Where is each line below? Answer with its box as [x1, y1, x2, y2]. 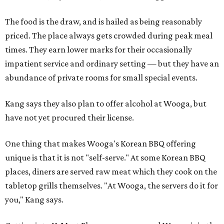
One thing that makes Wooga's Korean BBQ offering [5, 138, 196, 149]
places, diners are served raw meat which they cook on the [5, 166, 217, 177]
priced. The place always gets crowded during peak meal [5, 30, 212, 41]
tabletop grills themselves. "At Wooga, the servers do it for [5, 180, 218, 191]
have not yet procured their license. [5, 112, 134, 123]
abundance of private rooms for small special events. [5, 72, 197, 83]
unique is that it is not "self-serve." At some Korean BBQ [5, 152, 205, 163]
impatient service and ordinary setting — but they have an [5, 58, 219, 69]
